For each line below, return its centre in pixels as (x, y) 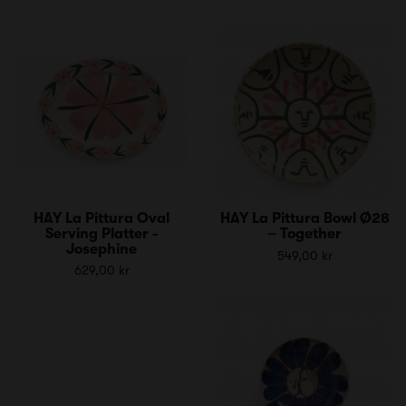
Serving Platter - (101, 233)
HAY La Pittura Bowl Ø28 (304, 218)
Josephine (101, 249)
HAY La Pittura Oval (101, 218)
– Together (304, 233)
